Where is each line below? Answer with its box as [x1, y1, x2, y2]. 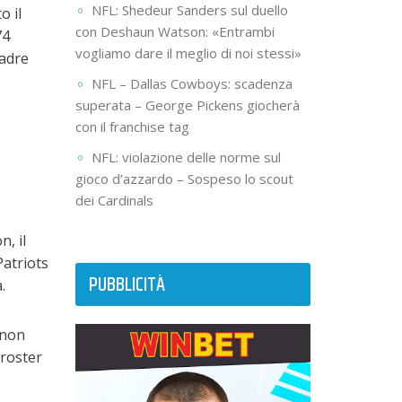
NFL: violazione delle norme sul [91, 148, 281, 167]
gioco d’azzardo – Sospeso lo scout [74, 170, 293, 188]
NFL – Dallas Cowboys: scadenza [91, 74, 293, 93]
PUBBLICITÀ [88, 270, 165, 301]
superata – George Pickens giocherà [74, 96, 300, 115]
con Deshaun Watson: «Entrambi [74, 22, 275, 41]
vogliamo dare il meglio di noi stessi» [74, 44, 301, 63]
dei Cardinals [74, 191, 153, 210]
